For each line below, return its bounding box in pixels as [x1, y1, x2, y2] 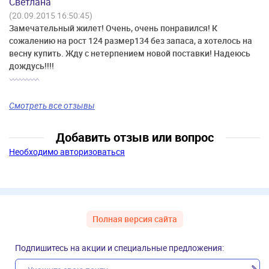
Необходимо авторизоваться [9, 146, 125, 158]
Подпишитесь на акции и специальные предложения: [15, 242, 224, 254]
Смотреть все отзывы [9, 100, 95, 112]
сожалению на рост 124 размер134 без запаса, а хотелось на [9, 35, 252, 47]
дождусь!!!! [9, 60, 54, 72]
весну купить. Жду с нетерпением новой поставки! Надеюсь [9, 47, 250, 59]
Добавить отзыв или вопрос [55, 129, 214, 146]
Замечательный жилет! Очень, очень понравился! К [9, 22, 217, 34]
